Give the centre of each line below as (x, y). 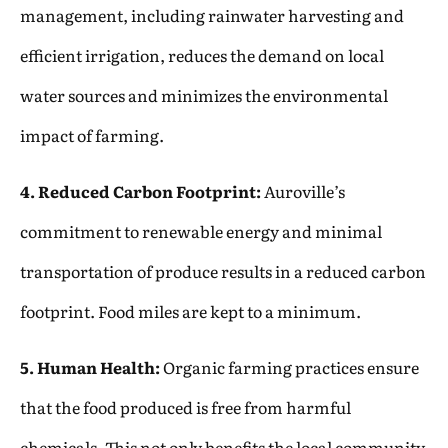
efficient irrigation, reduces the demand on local (202, 54)
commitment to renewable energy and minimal (201, 230)
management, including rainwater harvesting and (212, 14)
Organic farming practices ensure (289, 366)
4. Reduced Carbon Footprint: (140, 190)
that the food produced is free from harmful (185, 406)
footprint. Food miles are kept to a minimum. (190, 310)
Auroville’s (303, 190)
